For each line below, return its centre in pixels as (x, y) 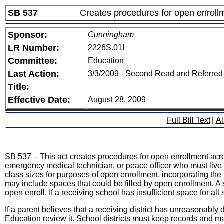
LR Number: (34, 48)
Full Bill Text (188, 120)
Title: (19, 87)
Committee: (33, 61)
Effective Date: (39, 100)
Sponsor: (28, 35)
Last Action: (34, 74)
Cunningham (111, 35)
